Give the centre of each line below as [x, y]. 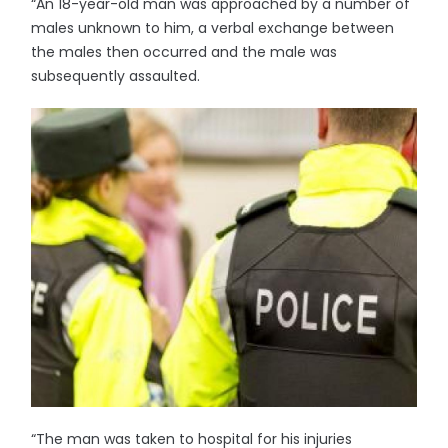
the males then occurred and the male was [184, 52]
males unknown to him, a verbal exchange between [213, 28]
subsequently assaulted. [118, 76]
